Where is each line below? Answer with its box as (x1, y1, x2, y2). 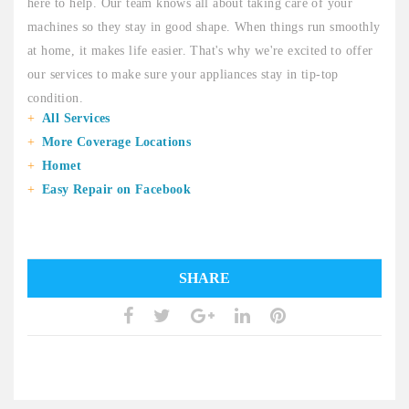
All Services (42, 111, 110, 126)
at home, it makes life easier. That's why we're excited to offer (27, 44, 373, 58)
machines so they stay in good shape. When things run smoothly (27, 20, 381, 35)
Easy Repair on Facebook (42, 183, 192, 197)
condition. (27, 91, 84, 106)
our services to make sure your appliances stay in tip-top (27, 68, 339, 82)
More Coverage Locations (42, 135, 192, 150)
